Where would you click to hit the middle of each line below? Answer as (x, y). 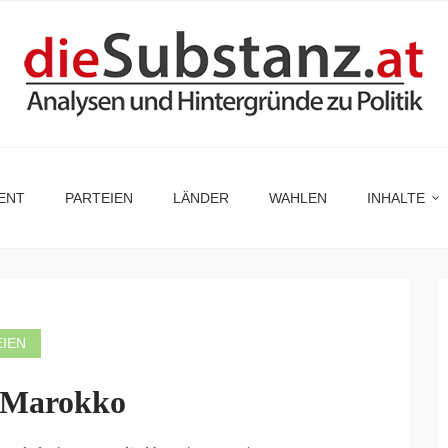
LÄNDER (201, 198)
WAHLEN (298, 198)
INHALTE (396, 198)
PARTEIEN (99, 198)
